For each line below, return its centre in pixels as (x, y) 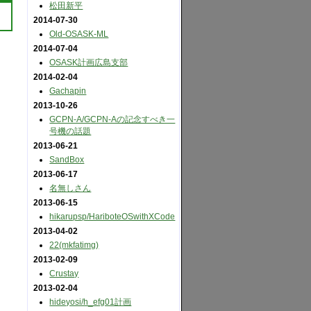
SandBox (67, 160)
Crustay (64, 274)
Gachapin (68, 91)
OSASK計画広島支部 (89, 62)
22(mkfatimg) (74, 245)
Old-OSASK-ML (79, 34)
